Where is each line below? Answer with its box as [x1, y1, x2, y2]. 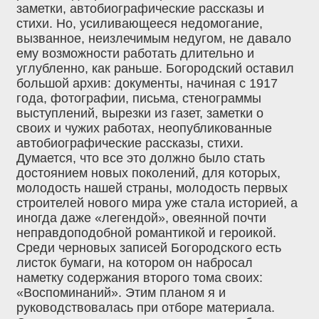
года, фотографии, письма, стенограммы [16, 90, 261, 105]
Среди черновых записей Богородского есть [16, 240, 281, 255]
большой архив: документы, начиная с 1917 [16, 75, 278, 90]
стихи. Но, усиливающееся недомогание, [16, 16, 263, 31]
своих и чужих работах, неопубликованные [16, 120, 272, 135]
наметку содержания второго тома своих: [16, 270, 263, 285]
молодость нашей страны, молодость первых [16, 180, 288, 195]
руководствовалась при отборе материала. [16, 300, 275, 315]
